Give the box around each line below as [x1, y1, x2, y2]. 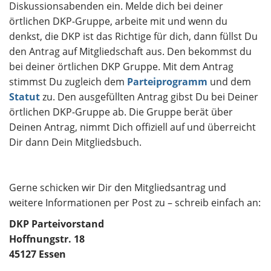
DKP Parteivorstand [9, 217, 104, 230]
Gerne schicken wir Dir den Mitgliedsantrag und [9, 181, 226, 194]
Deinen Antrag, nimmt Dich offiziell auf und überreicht [9, 120, 256, 134]
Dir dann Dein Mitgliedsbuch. [9, 135, 142, 149]
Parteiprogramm [127, 75, 207, 88]
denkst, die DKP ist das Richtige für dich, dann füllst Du [9, 30, 258, 43]
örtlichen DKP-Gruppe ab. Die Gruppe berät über [9, 105, 233, 119]
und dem [207, 75, 251, 88]
